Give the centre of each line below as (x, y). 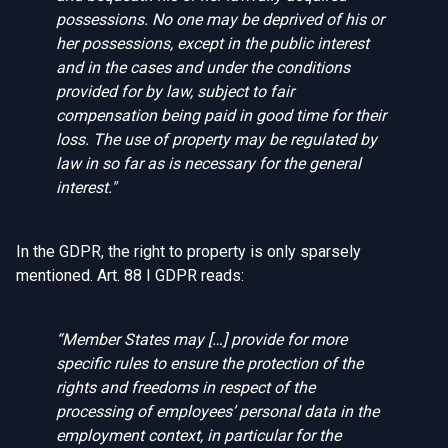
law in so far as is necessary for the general (208, 163)
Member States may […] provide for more (204, 339)
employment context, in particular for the (198, 435)
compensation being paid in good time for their (221, 115)
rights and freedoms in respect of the (185, 387)
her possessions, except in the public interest (212, 43)
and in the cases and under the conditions (203, 67)
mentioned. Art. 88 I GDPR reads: (130, 275)
